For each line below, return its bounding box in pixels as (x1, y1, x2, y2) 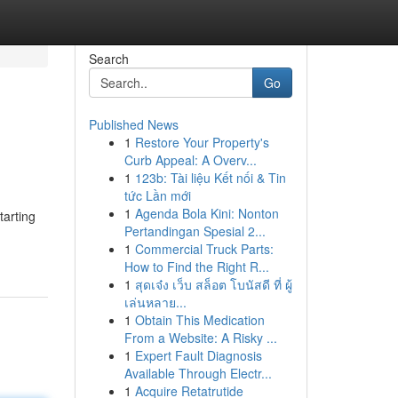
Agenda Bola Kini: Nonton (134, 204, 279, 222)
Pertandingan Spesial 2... (123, 222, 266, 240)
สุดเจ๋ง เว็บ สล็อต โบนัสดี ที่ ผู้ (134, 275, 292, 293)
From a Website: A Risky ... (123, 329, 277, 346)
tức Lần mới (123, 187, 191, 204)
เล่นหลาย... (123, 293, 187, 311)
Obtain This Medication (134, 311, 265, 329)
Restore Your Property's (134, 133, 269, 151)
